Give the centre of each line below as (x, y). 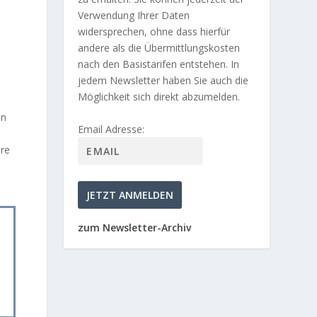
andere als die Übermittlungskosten (159, 48)
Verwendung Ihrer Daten (134, 16)
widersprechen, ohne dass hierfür (154, 32)
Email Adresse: (111, 129)
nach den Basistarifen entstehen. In (159, 64)
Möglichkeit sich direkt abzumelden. (159, 97)
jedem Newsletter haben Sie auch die (163, 81)
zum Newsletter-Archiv (135, 227)
